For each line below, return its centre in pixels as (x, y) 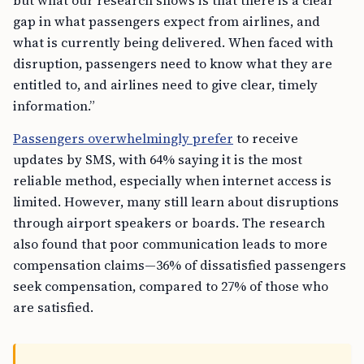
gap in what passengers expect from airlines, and (167, 21)
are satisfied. (53, 307)
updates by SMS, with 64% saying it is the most (158, 159)
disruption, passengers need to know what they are (173, 63)
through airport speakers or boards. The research (169, 223)
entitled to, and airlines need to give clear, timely (165, 84)
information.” (54, 106)
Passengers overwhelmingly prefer (123, 138)
